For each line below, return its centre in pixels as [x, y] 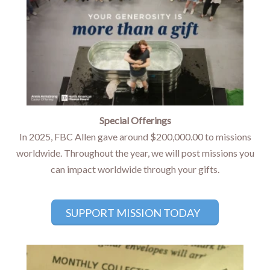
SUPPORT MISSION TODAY [133, 212]
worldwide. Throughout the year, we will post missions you [135, 152]
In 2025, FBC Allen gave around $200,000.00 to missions [135, 136]
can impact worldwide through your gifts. [135, 169]
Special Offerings [135, 120]
